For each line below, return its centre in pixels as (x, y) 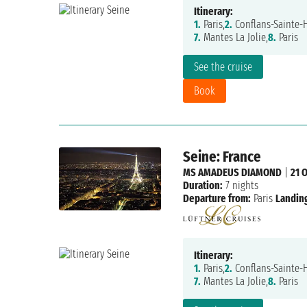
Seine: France (222, 157)
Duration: (202, 186)
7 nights (240, 186)
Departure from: (217, 199)
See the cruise (223, 67)
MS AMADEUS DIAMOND (232, 173)
